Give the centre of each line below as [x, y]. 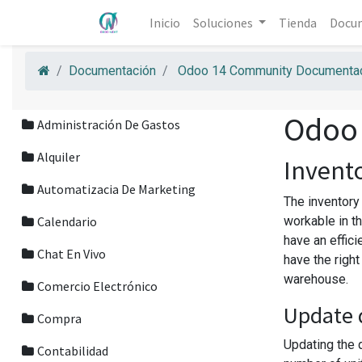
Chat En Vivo [72, 254]
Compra [59, 318]
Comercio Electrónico [97, 286]
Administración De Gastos [109, 124]
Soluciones [223, 23]
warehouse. [316, 279]
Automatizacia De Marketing [116, 189]
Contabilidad [73, 351]
